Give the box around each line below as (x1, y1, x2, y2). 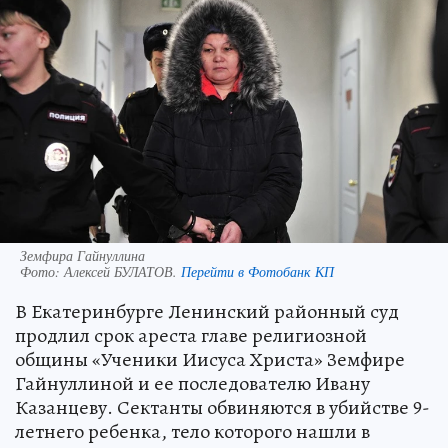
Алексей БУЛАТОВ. (64, 262, 181, 282)
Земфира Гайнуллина (20, 246, 145, 266)
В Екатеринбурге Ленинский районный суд (15, 298, 399, 326)
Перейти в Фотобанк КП (181, 262, 334, 282)
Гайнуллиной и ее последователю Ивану (15, 370, 370, 398)
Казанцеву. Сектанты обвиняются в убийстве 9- (15, 394, 430, 422)
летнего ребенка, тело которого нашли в (15, 418, 370, 446)
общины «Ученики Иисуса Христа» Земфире (15, 346, 405, 374)
